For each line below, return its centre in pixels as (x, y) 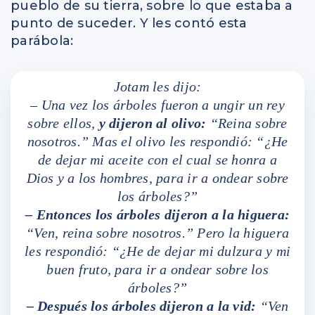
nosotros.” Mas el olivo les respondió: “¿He (157, 141)
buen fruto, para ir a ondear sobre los (157, 269)
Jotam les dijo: (157, 86)
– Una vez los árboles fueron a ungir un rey (157, 105)
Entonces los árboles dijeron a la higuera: (163, 214)
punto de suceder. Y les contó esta (129, 23)
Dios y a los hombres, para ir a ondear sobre (157, 178)
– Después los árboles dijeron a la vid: (141, 306)
